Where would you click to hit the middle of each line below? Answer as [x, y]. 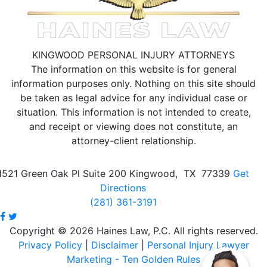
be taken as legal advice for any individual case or [133, 98]
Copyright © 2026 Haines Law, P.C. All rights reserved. [133, 231]
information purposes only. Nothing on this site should [133, 83]
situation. [37, 112]
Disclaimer [114, 245]
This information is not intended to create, [154, 112]
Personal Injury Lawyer [198, 245]
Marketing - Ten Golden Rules [133, 259]
